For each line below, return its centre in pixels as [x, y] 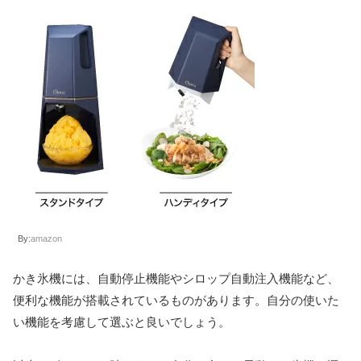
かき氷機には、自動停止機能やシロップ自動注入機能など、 [176, 279]
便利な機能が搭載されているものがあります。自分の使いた [176, 301]
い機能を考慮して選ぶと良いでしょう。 [122, 322]
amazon [46, 239]
